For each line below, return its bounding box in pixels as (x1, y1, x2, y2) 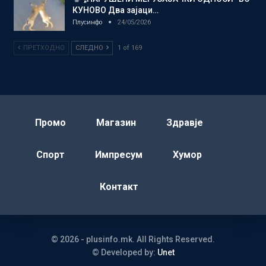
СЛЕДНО (75, 44, 105, 52)
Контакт (100, 181, 138, 193)
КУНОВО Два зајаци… (72, 5, 159, 15)
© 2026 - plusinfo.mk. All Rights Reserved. (51, 235, 215, 245)
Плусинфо (72, 18, 104, 26)
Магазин (96, 117, 136, 129)
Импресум (95, 149, 142, 161)
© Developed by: (91, 248, 157, 258)
